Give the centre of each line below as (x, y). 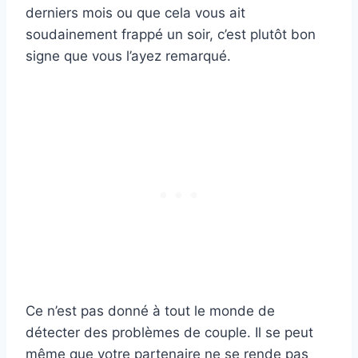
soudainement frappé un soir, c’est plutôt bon (171, 35)
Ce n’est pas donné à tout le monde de (150, 311)
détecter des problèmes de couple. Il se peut (169, 333)
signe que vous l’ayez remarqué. (128, 56)
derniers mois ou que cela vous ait (135, 13)
